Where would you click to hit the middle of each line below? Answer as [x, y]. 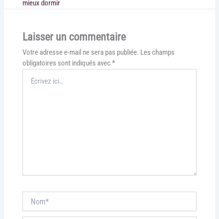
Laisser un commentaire [74, 37]
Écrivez [31, 73]
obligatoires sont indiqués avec [67, 63]
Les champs [157, 53]
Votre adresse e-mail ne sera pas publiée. [80, 53]
